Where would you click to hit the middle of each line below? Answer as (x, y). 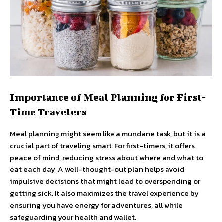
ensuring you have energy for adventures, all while (96, 205)
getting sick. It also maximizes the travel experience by (104, 193)
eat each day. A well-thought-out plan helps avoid (97, 169)
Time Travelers (48, 112)
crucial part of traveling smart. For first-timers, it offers (102, 145)
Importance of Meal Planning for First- (108, 97)
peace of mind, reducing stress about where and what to (107, 157)
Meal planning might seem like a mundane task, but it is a (108, 134)
